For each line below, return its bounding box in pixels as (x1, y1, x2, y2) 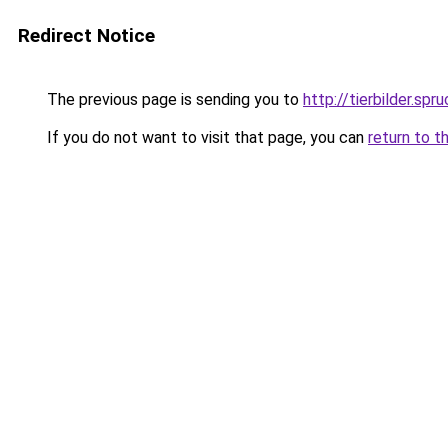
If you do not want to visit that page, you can (43, 128, 368, 147)
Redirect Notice (18, 24, 155, 47)
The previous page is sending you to (43, 90, 303, 109)
